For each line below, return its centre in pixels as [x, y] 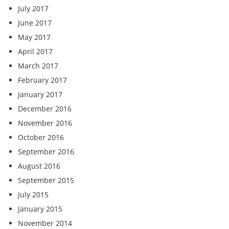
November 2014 [45, 223]
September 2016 [46, 152]
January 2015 [40, 209]
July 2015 [33, 194]
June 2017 [35, 23]
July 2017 [33, 8]
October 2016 [41, 137]
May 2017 [34, 37]
